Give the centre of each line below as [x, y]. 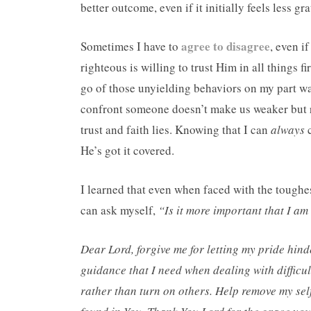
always [288, 129]
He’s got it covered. [127, 150]
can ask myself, [119, 210]
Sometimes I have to [131, 46]
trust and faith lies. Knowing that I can [176, 129]
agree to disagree [226, 46]
